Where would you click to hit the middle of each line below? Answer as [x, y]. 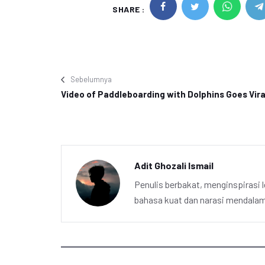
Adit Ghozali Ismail [174, 165]
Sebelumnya [91, 79]
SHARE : [129, 9]
